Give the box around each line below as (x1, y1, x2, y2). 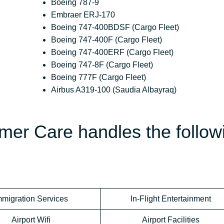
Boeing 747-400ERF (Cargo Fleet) (51, 48, 174, 57)
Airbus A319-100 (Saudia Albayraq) (51, 85, 177, 94)
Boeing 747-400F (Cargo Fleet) (51, 35, 162, 44)
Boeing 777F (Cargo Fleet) (51, 73, 146, 82)
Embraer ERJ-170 (51, 10, 115, 19)
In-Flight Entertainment (130, 194, 211, 203)
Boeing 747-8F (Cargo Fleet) (51, 60, 153, 69)
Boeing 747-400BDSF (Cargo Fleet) (51, 23, 179, 32)
